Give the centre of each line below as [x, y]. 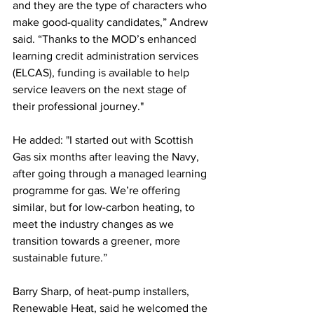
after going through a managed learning [111, 173]
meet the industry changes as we [95, 224]
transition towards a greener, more [98, 241]
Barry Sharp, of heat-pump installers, [102, 291]
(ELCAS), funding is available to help [102, 73]
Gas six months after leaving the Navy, [107, 157]
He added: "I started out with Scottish [104, 140]
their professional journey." [78, 106]
